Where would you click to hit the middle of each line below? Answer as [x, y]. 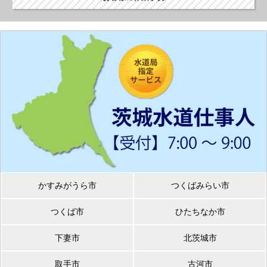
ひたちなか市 [200, 211]
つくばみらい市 [200, 185]
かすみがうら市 [67, 185]
